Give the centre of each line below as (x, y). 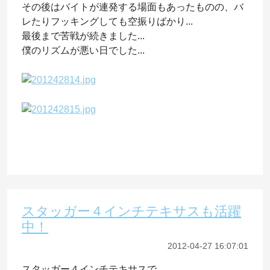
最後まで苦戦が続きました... (83, 36)
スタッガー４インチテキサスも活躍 (131, 211)
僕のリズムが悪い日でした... (83, 51)
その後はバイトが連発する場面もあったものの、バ (133, 7)
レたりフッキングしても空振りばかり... (107, 22)
